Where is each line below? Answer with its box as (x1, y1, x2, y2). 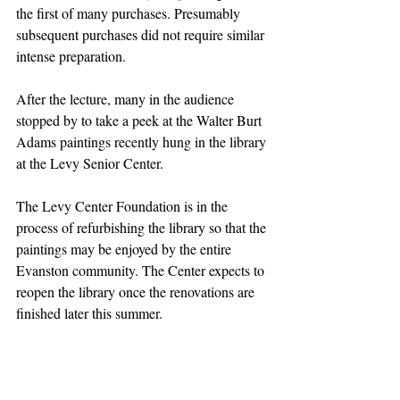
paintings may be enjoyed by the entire (16, 238, 235, 258)
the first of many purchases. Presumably (16, 3, 244, 22)
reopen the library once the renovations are (16, 281, 258, 301)
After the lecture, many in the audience (16, 88, 237, 108)
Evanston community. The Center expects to (16, 260, 268, 279)
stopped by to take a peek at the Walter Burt (16, 110, 265, 129)
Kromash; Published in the (16, 367, 171, 387)
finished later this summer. (16, 303, 162, 322)
